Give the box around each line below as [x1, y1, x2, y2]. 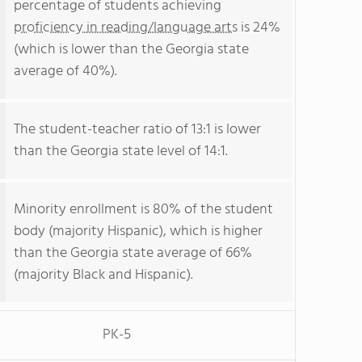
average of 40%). [14, 60, 117, 83]
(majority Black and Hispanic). [14, 263, 193, 287]
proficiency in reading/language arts [14, 16, 238, 40]
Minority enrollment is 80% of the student [14, 198, 273, 221]
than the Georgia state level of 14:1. [14, 140, 228, 163]
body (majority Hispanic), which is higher [14, 220, 263, 243]
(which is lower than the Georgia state [14, 38, 249, 61]
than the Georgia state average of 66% [14, 242, 252, 265]
